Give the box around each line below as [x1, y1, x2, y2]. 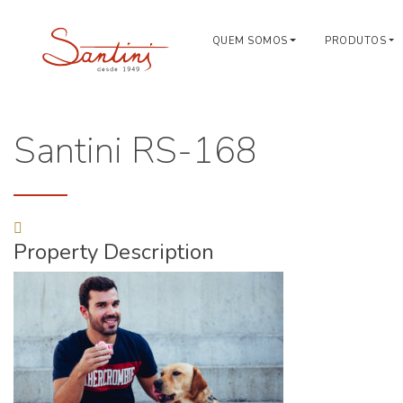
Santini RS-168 [13, 127, 257, 175]
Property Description [13, 237, 214, 266]
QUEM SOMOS [211, 34, 288, 48]
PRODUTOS [325, 34, 387, 48]
